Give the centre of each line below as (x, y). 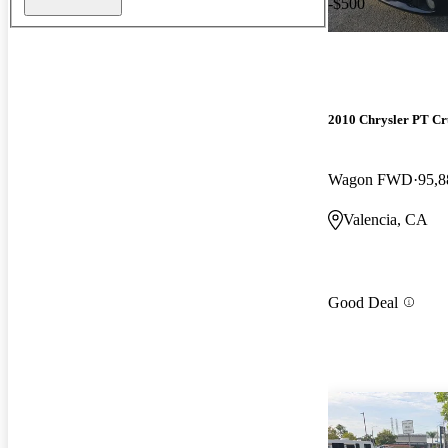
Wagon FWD (370, 179)
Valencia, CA (385, 219)
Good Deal (363, 302)
